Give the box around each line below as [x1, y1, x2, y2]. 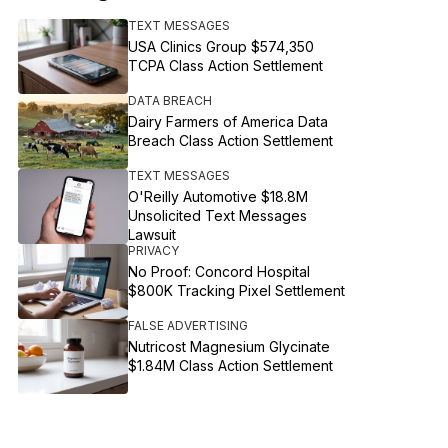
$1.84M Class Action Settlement [128, 357, 334, 374]
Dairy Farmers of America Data [128, 113, 329, 130]
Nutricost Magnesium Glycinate [128, 338, 331, 355]
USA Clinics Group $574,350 [128, 38, 315, 55]
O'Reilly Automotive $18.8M [128, 188, 309, 205]
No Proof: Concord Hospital [128, 263, 311, 280]
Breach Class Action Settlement [128, 132, 334, 149]
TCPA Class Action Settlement [128, 57, 324, 74]
